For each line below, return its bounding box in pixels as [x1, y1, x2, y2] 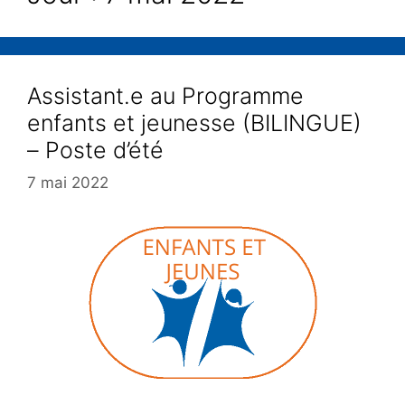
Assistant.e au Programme [27, 82, 304, 110]
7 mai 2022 [27, 173, 108, 192]
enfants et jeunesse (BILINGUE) [27, 109, 362, 137]
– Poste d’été [27, 137, 164, 165]
